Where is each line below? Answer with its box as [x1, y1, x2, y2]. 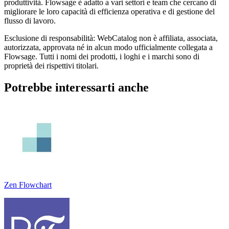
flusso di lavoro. [4, 16, 56, 25]
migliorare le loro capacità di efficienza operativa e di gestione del [4, 7, 215, 16]
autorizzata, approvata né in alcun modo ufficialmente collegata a [4, 42, 213, 52]
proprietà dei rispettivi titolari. [4, 61, 99, 70]
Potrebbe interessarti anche [4, 80, 149, 94]
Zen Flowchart [4, 180, 52, 189]
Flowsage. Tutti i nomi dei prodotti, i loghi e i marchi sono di [4, 52, 199, 61]
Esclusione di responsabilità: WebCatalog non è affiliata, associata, [4, 33, 218, 42]
